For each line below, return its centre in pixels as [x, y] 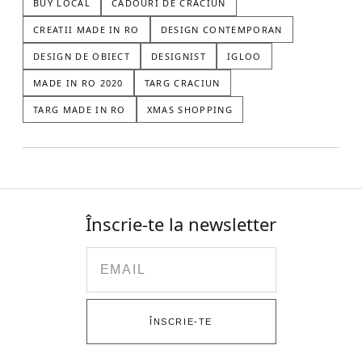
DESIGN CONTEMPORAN [221, 29]
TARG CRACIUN [182, 83]
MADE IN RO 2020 [78, 83]
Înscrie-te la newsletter [181, 224]
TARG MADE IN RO [80, 109]
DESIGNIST [179, 56]
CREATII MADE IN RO [86, 29]
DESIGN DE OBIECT [82, 56]
